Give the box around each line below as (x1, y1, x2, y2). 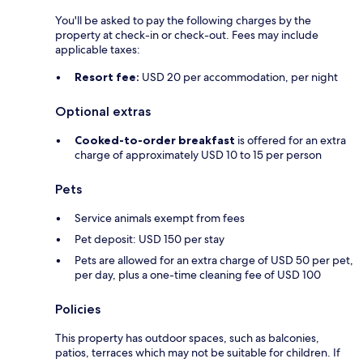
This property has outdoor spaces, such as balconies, (55, 331, 319, 346)
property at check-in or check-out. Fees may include (55, 28, 318, 43)
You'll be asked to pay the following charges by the (55, 13, 311, 28)
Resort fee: (75, 70, 139, 85)
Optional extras (55, 104, 151, 120)
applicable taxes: (55, 42, 140, 58)
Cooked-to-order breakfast (75, 133, 235, 148)
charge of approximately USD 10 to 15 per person (75, 147, 322, 163)
